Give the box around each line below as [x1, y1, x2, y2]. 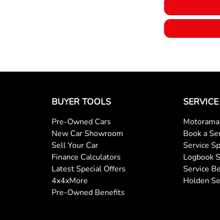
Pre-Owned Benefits [51, 187, 125, 198]
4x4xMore [51, 175, 88, 186]
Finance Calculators [51, 151, 121, 163]
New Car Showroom [51, 128, 123, 139]
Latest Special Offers [51, 163, 126, 174]
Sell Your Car [51, 139, 98, 151]
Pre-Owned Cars [51, 116, 111, 127]
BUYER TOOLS [51, 95, 111, 108]
